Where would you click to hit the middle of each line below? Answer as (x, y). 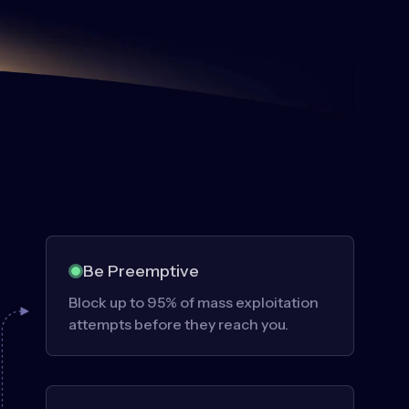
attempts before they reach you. (178, 324)
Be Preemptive (141, 271)
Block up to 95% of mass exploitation (194, 302)
